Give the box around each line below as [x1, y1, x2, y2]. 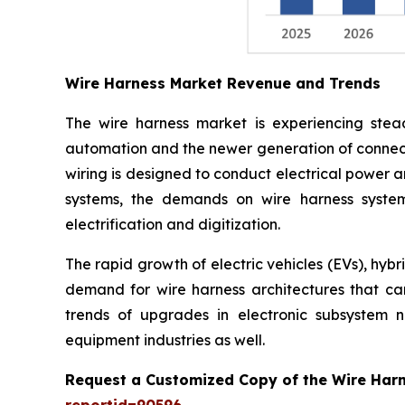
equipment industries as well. [65, 331, 265, 350]
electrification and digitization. [65, 215, 280, 234]
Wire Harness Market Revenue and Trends [65, 74, 381, 93]
